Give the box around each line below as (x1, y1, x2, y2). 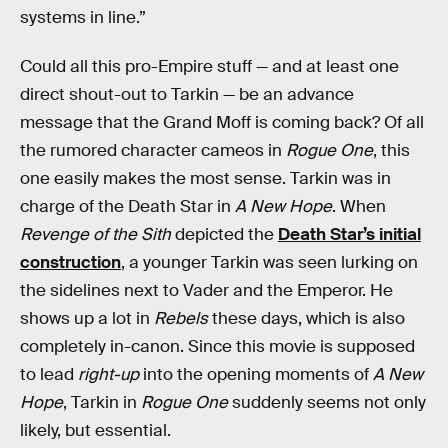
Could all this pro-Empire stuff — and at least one (20, 56, 399, 78)
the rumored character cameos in (20, 140, 286, 162)
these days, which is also (208, 308, 405, 330)
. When (332, 196, 386, 218)
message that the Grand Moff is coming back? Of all (20, 112, 424, 134)
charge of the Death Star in (20, 196, 235, 218)
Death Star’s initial (278, 224, 421, 246)
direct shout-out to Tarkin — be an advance (20, 84, 354, 106)
